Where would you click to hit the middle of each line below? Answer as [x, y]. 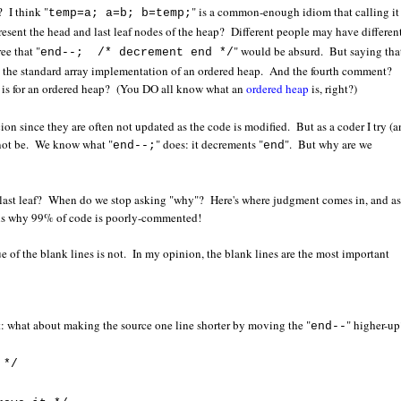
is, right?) [333, 89]
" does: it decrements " [210, 145]
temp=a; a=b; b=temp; [120, 13]
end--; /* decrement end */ [137, 53]
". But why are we [329, 145]
